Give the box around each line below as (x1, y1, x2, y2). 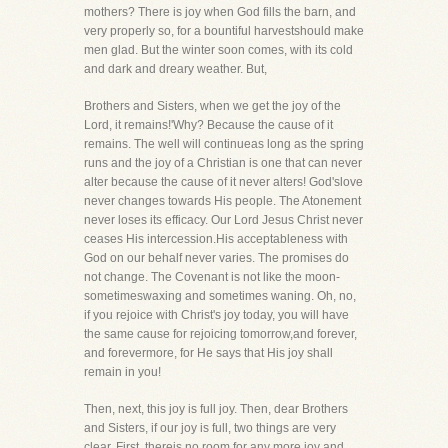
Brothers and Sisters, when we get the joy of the (84, 99, 341, 113)
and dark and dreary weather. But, (84, 62, 267, 76)
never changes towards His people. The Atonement (84, 194, 361, 208)
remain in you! (84, 365, 161, 379)
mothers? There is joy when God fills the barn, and (84, 5, 356, 19)
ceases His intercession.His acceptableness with (84, 232, 348, 246)
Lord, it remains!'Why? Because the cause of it (84, 118, 333, 132)
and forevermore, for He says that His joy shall (84, 346, 333, 360)
